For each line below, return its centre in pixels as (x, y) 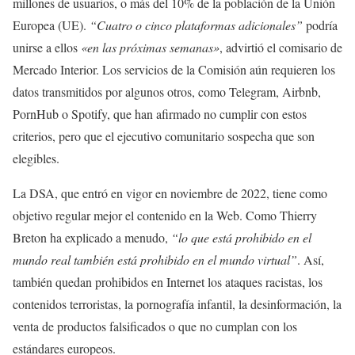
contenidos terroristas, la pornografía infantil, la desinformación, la (177, 304)
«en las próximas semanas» (150, 47)
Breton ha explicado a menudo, (92, 237)
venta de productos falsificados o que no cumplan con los (155, 326)
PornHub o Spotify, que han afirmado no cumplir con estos (160, 114)
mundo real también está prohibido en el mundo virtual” (155, 260)
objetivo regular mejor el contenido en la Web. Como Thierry (165, 215)
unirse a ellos (47, 47)
